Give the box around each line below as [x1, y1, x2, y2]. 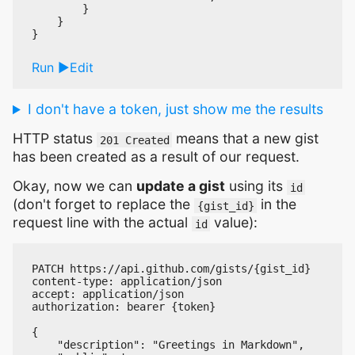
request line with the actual [13, 214, 192, 231]
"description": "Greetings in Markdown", [32, 338, 304, 351]
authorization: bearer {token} [32, 300, 216, 313]
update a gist [136, 177, 225, 195]
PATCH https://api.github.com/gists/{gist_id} [32, 261, 311, 275]
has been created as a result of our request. [13, 148, 300, 166]
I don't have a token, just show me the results [27, 101, 323, 118]
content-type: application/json [32, 274, 222, 288]
